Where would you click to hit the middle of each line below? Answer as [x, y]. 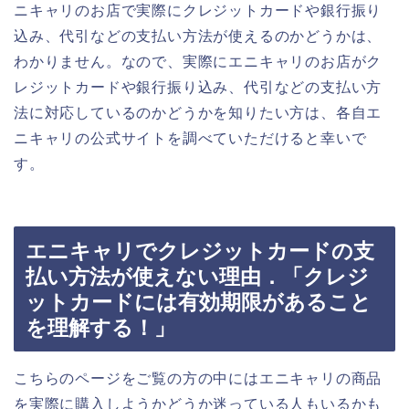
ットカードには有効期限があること [199, 303]
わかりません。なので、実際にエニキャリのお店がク [198, 61]
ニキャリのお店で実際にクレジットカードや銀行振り [198, 10]
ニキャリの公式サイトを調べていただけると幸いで [190, 138]
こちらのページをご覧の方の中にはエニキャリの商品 [198, 379]
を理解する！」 [100, 328]
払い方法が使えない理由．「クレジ [197, 277]
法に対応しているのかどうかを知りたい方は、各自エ [198, 112]
